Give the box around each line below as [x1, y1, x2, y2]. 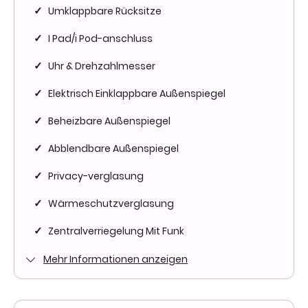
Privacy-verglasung [48, 168, 144, 183]
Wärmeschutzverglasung [48, 196, 174, 210]
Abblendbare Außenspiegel [48, 141, 179, 155]
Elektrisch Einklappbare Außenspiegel [48, 86, 225, 100]
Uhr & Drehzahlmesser [48, 58, 155, 73]
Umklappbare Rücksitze [48, 3, 162, 18]
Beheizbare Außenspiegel [48, 113, 170, 128]
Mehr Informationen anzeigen [43, 252, 188, 267]
